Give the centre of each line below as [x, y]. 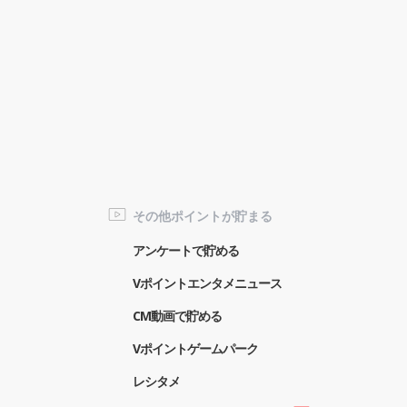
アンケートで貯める [186, 250]
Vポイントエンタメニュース [207, 283]
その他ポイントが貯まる [203, 215]
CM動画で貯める [177, 315]
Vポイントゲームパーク [195, 348]
